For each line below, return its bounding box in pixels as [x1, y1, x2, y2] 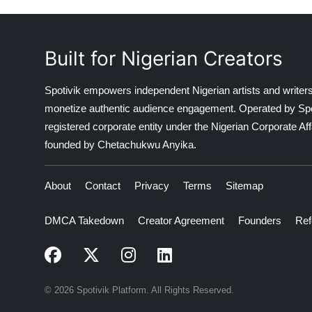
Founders [238, 214, 281, 226]
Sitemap [226, 179, 263, 192]
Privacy [134, 179, 169, 192]
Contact [85, 179, 120, 192]
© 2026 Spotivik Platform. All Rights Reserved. [45, 284, 234, 295]
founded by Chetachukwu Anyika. [45, 138, 196, 150]
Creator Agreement [138, 214, 224, 226]
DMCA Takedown [45, 214, 124, 226]
